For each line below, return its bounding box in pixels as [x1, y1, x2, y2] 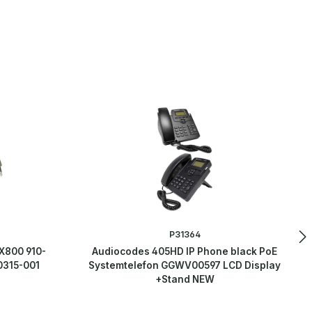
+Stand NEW [155, 274, 214, 285]
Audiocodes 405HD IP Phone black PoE [92, 246, 277, 257]
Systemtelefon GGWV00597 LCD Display [88, 260, 281, 271]
